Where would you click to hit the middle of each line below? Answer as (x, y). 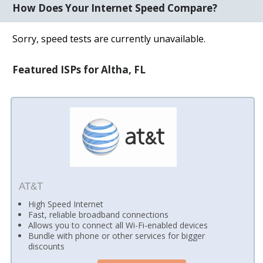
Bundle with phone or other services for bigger (117, 236)
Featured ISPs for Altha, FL (79, 69)
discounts (47, 247)
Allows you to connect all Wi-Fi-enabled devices (118, 225)
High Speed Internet (66, 204)
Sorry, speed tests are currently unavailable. (109, 38)
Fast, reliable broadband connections (99, 215)
